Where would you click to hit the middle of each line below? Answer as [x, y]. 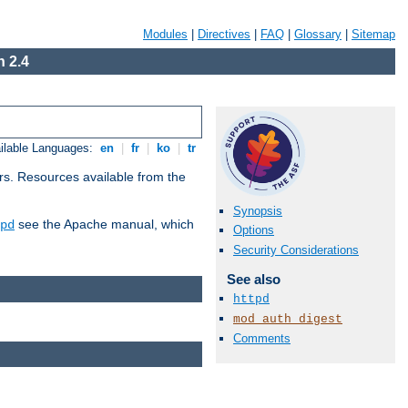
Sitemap [373, 34]
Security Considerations [296, 250]
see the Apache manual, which [104, 224]
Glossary [318, 34]
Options [254, 230]
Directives [224, 34]
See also [253, 279]
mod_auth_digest [288, 319]
